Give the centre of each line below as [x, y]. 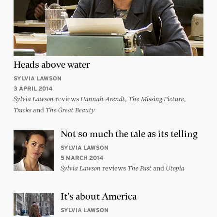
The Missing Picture [156, 99]
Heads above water [52, 64]
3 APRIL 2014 [33, 88]
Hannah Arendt [103, 99]
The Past [139, 168]
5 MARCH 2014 [82, 157]
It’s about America [99, 196]
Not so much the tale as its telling [129, 134]
